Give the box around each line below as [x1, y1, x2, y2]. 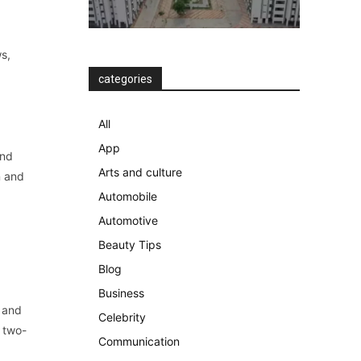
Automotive [98, 214, 158, 227]
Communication [98, 334, 180, 348]
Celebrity [98, 310, 146, 324]
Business [98, 286, 144, 300]
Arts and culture [98, 165, 182, 179]
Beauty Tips [98, 238, 161, 251]
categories [98, 73, 152, 85]
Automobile [98, 189, 157, 203]
